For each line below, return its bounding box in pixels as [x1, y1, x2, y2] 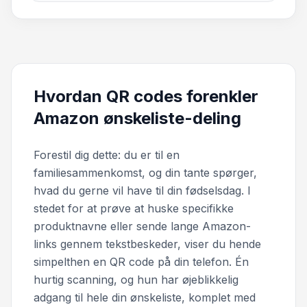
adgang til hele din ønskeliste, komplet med [34, 291, 256, 304]
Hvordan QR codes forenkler [34, 86, 258, 106]
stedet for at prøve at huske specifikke [34, 201, 234, 215]
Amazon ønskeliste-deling [34, 108, 241, 128]
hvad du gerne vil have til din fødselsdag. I [34, 184, 251, 197]
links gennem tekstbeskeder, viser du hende [34, 237, 261, 251]
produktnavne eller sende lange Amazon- [34, 219, 251, 233]
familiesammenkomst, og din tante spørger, [34, 166, 257, 180]
